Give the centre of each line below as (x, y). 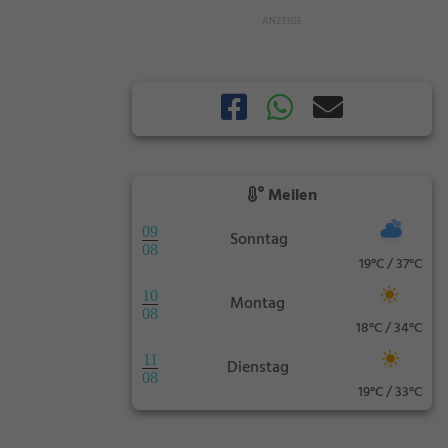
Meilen (290, 196)
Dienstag (258, 367)
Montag (257, 303)
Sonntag (258, 239)
